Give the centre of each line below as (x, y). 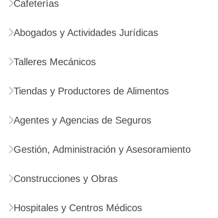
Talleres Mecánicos (55, 62)
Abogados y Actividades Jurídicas (86, 32)
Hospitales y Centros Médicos (78, 208)
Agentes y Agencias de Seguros (82, 120)
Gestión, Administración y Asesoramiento (102, 149)
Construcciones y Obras (66, 178)
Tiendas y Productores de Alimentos (91, 91)
